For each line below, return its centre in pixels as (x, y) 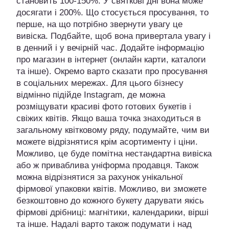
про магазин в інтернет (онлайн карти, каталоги (111, 60)
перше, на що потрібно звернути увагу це (99, 25)
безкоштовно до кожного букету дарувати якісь (110, 201)
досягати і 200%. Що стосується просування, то (112, 13)
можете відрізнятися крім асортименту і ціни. (107, 142)
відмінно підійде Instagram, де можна (91, 95)
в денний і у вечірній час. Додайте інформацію (110, 48)
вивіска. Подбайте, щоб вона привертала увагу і (113, 36)
